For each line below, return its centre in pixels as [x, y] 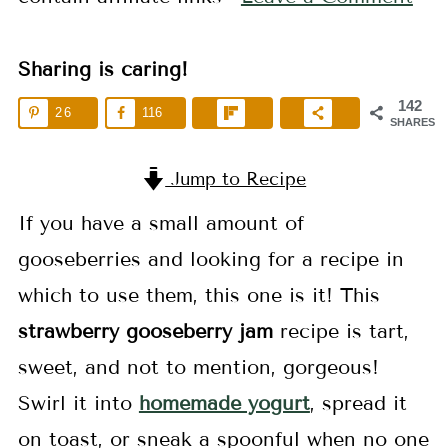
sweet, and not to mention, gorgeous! [198, 367]
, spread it [358, 403]
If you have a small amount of [160, 223]
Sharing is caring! [102, 69]
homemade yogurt [224, 403]
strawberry [68, 331]
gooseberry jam [199, 331]
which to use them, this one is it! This [198, 295]
